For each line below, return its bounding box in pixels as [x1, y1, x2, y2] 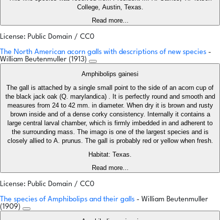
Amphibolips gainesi [82, 70, 138, 78]
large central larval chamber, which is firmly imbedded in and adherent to [7, 119, 213, 127]
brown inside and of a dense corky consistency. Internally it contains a [10, 110, 210, 118]
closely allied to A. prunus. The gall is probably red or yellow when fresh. [7, 137, 213, 145]
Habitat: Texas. [88, 151, 132, 159]
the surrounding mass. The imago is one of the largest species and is [11, 128, 209, 136]
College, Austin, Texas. [77, 3, 143, 11]
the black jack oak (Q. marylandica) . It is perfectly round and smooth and [5, 93, 215, 101]
